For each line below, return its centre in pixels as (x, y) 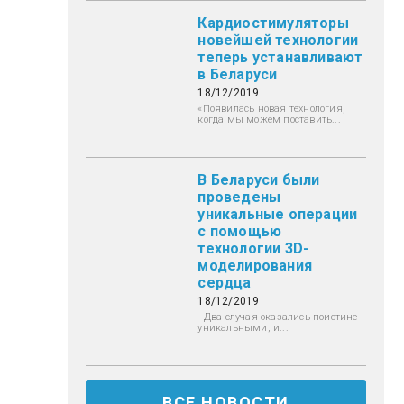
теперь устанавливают (280, 57)
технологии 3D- (253, 248)
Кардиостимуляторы (273, 23)
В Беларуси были (259, 179)
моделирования (255, 265)
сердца (225, 282)
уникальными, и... (243, 327)
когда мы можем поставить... (269, 119)
